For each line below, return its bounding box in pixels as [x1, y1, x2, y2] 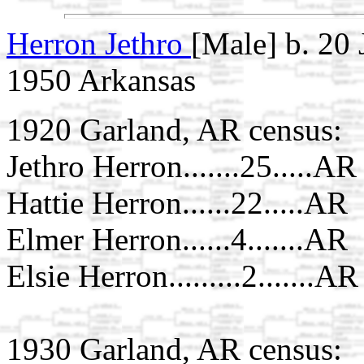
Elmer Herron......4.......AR [6, 221, 348, 257]
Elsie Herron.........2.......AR [6, 258, 358, 293]
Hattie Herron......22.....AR [6, 184, 348, 220]
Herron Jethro [6, 25, 191, 61]
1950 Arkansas [6, 62, 196, 97]
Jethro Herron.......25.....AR [6, 148, 357, 184]
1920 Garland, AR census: [6, 111, 342, 147]
